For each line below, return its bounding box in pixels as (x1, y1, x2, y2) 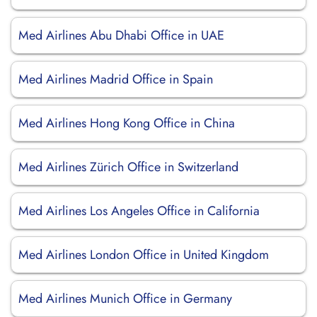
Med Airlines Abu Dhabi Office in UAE (18, 26, 224, 45)
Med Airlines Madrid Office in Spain (18, 70, 213, 88)
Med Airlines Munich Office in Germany (18, 289, 232, 308)
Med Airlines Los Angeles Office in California (18, 202, 260, 220)
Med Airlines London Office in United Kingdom (18, 246, 269, 264)
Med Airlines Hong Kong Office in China (18, 114, 235, 132)
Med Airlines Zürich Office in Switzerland (18, 158, 238, 176)
